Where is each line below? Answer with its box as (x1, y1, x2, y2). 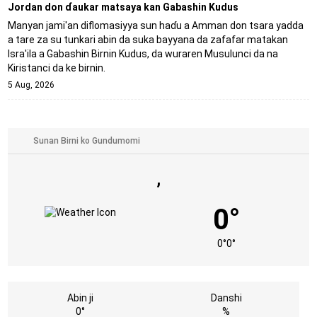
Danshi (210, 292, 242, 304)
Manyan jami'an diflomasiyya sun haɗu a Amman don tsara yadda (7, 19, 304, 31)
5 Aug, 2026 (7, 79, 54, 90)
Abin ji (67, 292, 94, 304)
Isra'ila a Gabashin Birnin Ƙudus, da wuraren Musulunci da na (7, 47, 278, 59)
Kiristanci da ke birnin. (7, 62, 105, 74)
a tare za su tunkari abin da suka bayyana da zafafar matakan (7, 33, 288, 45)
